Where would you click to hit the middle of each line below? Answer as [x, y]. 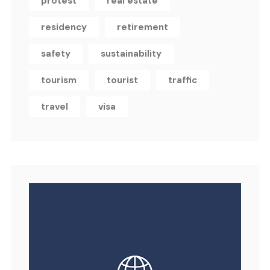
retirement [143, 27]
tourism [59, 80]
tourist [122, 80]
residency [64, 27]
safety [56, 54]
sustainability [131, 54]
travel [55, 107]
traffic [183, 80]
